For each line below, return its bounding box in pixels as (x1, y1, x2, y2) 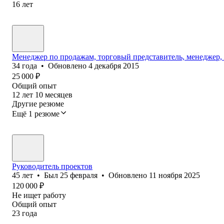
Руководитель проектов (12, 161, 92, 170)
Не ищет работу (12, 190, 66, 199)
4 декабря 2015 (88, 61, 139, 70)
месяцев (45, 90, 72, 99)
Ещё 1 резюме (12, 109, 59, 118)
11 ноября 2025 (149, 170, 200, 179)
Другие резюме (12, 99, 64, 108)
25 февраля (60, 170, 97, 179)
